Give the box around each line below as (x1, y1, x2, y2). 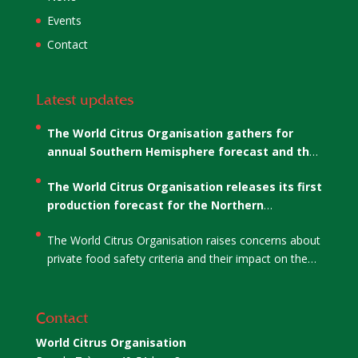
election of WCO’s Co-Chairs (46, 161, 208, 177)
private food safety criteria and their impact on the (46, 250, 308, 266)
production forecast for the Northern (46, 197, 264, 213)
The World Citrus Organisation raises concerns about (46, 232, 320, 248)
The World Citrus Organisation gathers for (46, 125, 293, 141)
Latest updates (35, 89, 133, 109)
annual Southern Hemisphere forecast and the (46, 143, 316, 159)
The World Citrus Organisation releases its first (46, 178, 322, 194)
